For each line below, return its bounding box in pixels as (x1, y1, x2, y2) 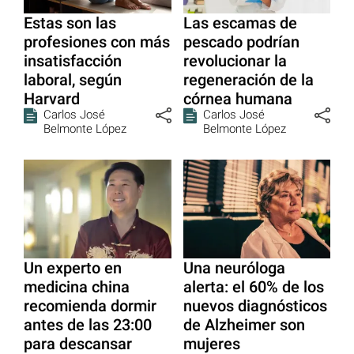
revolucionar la (183, 51, 287, 71)
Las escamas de (183, 13, 297, 33)
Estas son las (24, 13, 116, 33)
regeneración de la (183, 70, 314, 90)
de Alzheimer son (183, 314, 305, 334)
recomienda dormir (24, 296, 156, 315)
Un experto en (24, 258, 122, 277)
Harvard (24, 89, 80, 109)
